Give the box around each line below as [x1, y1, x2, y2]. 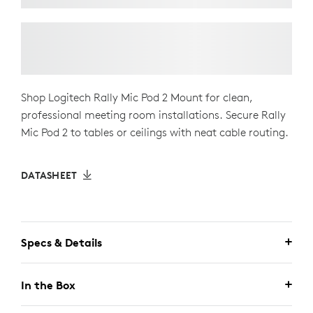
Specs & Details [21, 235, 102, 249]
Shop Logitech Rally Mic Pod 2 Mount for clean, [21, 90, 253, 104]
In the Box [21, 278, 75, 292]
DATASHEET [21, 169, 78, 182]
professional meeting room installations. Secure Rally [21, 108, 286, 122]
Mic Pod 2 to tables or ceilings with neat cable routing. [21, 125, 289, 139]
